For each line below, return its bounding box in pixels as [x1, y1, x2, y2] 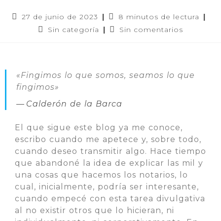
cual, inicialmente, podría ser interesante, [15, 182, 199, 191]
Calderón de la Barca [26, 99, 122, 109]
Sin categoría [48, 25, 99, 34]
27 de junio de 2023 [21, 12, 98, 21]
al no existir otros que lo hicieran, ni [15, 206, 174, 215]
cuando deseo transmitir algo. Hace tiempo [15, 147, 206, 156]
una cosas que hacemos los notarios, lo [15, 170, 188, 180]
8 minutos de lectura [118, 12, 199, 21]
